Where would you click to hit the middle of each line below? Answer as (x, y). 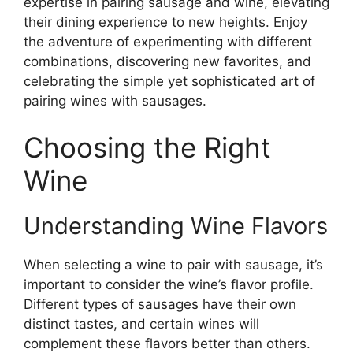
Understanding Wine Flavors (176, 226)
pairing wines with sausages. (115, 100)
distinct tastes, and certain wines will (141, 324)
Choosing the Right (147, 148)
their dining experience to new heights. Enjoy (165, 22)
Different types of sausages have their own (160, 305)
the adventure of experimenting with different (168, 41)
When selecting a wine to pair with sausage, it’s (173, 265)
